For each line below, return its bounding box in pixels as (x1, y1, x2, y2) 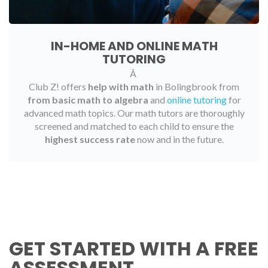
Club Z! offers (29, 81, 88, 93)
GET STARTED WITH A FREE (9, 235, 258, 263)
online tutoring (166, 94, 227, 106)
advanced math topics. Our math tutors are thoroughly (23, 107, 245, 119)
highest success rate (44, 133, 135, 145)
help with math (88, 81, 154, 93)
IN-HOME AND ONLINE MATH (50, 38, 218, 55)
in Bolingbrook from (154, 81, 239, 93)
